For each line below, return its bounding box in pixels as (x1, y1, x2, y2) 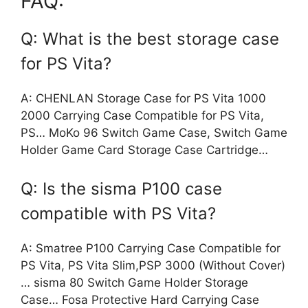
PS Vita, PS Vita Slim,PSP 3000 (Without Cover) (21, 258, 285, 272)
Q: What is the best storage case (21, 29, 279, 49)
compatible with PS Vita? (21, 203, 216, 223)
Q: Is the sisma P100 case (21, 178, 222, 199)
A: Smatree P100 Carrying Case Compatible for (21, 241, 280, 255)
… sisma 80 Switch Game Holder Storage (21, 275, 248, 289)
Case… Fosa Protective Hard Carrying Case (21, 292, 259, 307)
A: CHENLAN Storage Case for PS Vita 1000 (21, 91, 266, 106)
